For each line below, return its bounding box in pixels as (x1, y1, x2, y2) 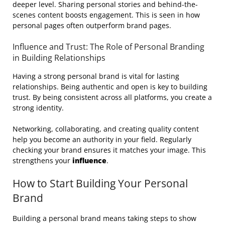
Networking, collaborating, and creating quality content (13, 124, 199, 134)
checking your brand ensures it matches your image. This (13, 145, 206, 155)
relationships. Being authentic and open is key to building (13, 81, 207, 91)
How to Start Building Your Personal (13, 176, 188, 190)
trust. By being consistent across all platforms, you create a (13, 92, 212, 102)
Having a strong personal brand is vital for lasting (13, 71, 179, 81)
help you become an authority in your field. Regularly (13, 134, 191, 144)
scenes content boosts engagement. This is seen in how (13, 10, 200, 20)
